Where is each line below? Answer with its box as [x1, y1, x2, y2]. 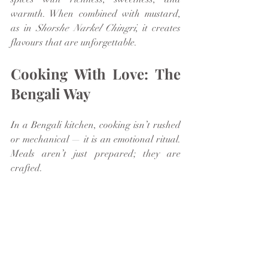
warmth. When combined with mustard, [11, 7, 181, 20]
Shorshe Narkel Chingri [36, 22, 136, 34]
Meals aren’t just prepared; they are [11, 147, 181, 160]
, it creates [135, 22, 181, 34]
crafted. [11, 162, 42, 174]
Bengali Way [11, 83, 90, 103]
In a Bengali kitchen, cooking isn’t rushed [11, 118, 181, 131]
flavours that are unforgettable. [11, 36, 137, 48]
